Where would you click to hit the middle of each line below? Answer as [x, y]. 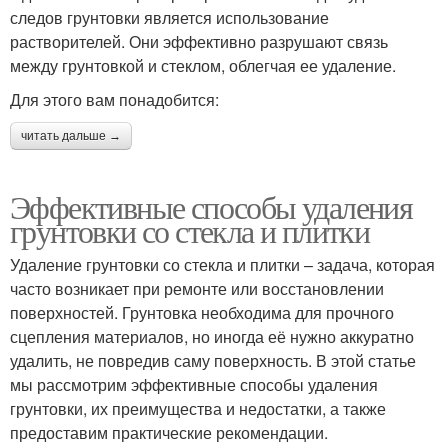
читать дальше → [71, 135]
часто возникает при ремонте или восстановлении [197, 288]
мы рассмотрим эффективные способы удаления [194, 384]
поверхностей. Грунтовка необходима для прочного [202, 312]
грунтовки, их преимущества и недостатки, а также [198, 408]
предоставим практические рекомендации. [169, 432]
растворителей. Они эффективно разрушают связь [199, 41]
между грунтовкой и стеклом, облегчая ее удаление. [203, 65]
